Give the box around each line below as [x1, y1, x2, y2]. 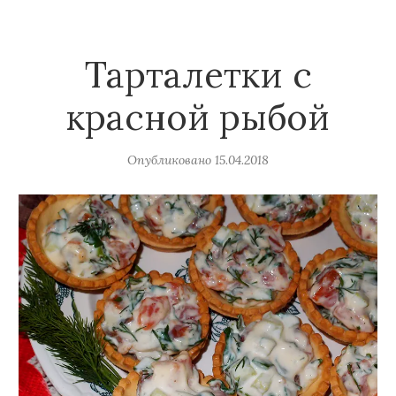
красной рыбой [66, 95, 330, 141]
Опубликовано [127, 152, 211, 169]
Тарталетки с [84, 52, 312, 98]
